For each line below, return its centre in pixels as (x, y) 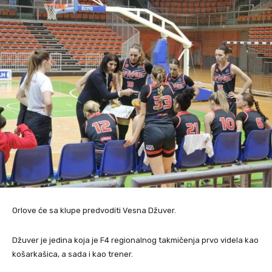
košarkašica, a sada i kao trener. (73, 254)
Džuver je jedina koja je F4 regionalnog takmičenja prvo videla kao (135, 240)
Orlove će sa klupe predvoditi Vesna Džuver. (94, 210)
